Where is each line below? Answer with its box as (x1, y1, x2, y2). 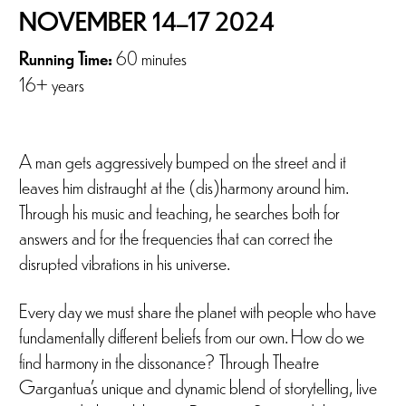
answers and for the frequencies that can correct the (19, 223, 333, 249)
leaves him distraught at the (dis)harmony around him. (19, 172, 348, 198)
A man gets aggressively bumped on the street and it (19, 147, 346, 173)
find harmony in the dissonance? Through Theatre (19, 348, 319, 374)
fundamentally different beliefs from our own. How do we (19, 323, 364, 349)
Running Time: (19, 44, 112, 72)
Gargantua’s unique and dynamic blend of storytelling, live (19, 373, 377, 400)
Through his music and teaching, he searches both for (19, 198, 340, 224)
